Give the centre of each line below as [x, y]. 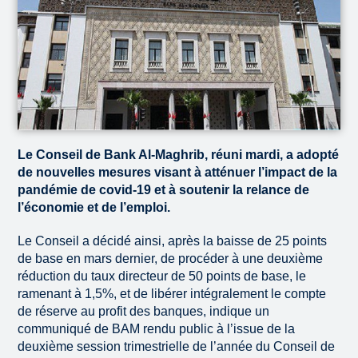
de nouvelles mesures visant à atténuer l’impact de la [178, 173]
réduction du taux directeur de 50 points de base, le [162, 276]
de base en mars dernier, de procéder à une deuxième [171, 259]
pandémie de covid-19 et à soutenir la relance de [164, 190]
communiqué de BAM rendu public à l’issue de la [157, 329]
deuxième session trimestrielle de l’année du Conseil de [177, 347]
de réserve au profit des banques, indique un [144, 312]
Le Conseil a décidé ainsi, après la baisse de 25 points [173, 241]
